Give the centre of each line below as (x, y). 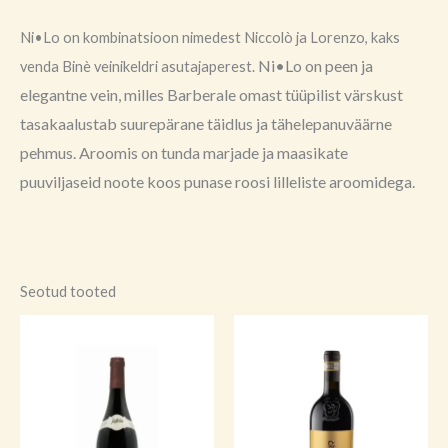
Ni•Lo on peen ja (315, 65)
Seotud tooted (68, 291)
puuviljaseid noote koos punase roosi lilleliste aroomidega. (217, 181)
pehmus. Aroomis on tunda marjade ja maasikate (184, 152)
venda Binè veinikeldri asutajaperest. (139, 66)
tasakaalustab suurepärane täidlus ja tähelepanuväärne (206, 123)
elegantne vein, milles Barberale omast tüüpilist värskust (211, 94)
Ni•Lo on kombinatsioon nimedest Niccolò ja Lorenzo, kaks (210, 37)
